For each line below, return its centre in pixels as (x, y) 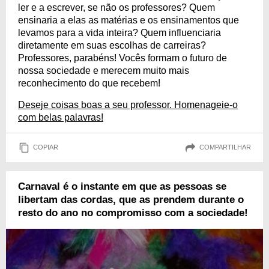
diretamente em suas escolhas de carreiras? (112, 45)
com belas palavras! (61, 117)
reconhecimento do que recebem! (89, 83)
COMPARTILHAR (225, 147)
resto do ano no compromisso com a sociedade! (133, 213)
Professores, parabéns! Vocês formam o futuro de (122, 58)
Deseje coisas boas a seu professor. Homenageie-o (128, 104)
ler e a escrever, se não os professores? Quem (116, 7)
